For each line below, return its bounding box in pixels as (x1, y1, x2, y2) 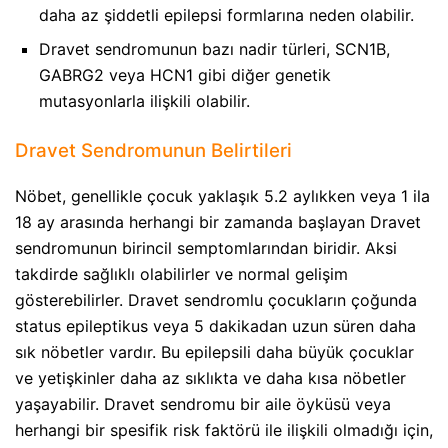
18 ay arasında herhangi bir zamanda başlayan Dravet (15, 212, 421, 233)
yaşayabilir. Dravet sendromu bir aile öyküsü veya (15, 394, 391, 415)
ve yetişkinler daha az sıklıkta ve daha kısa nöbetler (15, 368, 406, 389)
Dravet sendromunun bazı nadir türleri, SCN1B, (39, 39, 390, 60)
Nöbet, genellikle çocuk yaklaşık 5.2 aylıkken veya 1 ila (15, 186, 430, 207)
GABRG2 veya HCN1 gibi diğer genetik (39, 65, 331, 86)
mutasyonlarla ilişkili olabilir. (39, 91, 250, 112)
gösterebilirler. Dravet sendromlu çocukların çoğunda (15, 290, 417, 311)
